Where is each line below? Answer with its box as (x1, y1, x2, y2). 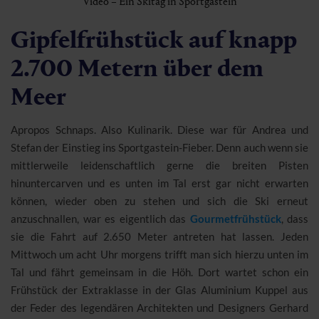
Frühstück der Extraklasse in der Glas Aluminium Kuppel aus (11, 283, 308, 296)
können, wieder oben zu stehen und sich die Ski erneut (11, 194, 308, 207)
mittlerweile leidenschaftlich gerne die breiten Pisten (11, 158, 308, 172)
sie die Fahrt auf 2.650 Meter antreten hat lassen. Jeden (11, 229, 308, 243)
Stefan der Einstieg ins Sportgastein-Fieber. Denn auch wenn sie (11, 140, 308, 154)
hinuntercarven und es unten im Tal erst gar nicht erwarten (11, 176, 308, 189)
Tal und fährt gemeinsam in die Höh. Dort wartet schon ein (11, 265, 308, 278)
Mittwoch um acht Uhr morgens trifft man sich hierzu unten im (11, 247, 308, 261)
